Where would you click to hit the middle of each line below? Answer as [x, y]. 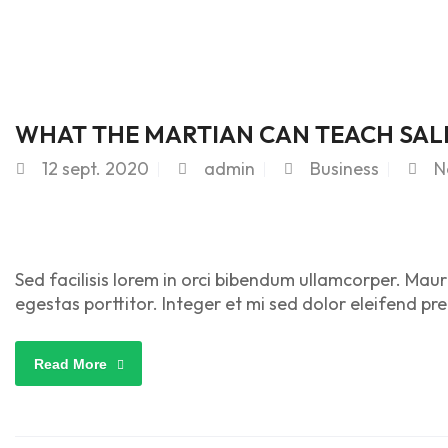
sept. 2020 [105, 168]
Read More [70, 364]
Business [344, 168]
